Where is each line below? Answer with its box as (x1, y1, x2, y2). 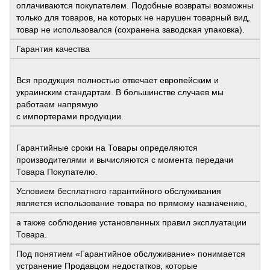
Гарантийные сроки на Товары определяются (16, 142, 198, 152)
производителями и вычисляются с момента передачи (16, 154, 233, 165)
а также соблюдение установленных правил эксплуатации (16, 217, 246, 227)
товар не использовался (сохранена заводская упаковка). (16, 24, 245, 34)
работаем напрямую (16, 99, 98, 109)
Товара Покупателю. (16, 166, 98, 177)
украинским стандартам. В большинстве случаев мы (16, 87, 224, 97)
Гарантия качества (16, 43, 90, 54)
